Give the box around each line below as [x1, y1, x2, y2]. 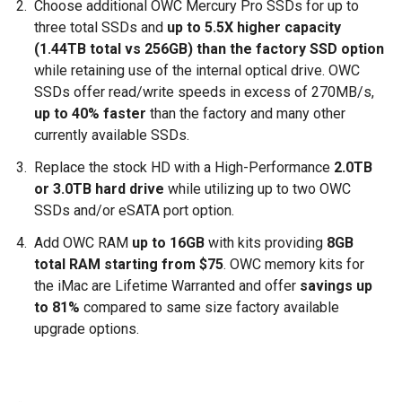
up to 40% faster [34, 105, 150, 122]
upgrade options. [34, 320, 139, 337]
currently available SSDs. [34, 127, 189, 144]
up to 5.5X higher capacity [167, 19, 341, 36]
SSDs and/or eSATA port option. [34, 202, 234, 219]
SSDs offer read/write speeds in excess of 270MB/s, [34, 83, 374, 100]
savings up [300, 277, 372, 294]
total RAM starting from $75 [34, 256, 223, 273]
